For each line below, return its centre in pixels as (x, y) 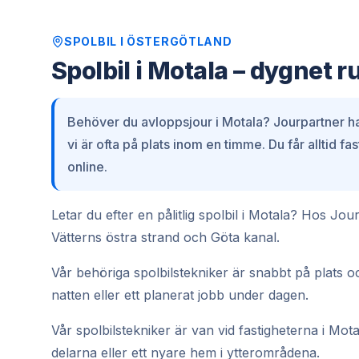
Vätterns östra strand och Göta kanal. (165, 237)
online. (87, 167)
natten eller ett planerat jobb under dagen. (180, 295)
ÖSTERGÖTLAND (179, 41)
